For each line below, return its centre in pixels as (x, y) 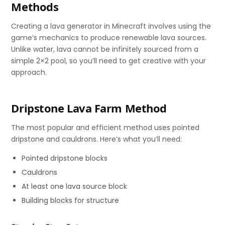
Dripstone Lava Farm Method (89, 108)
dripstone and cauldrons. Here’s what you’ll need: (97, 139)
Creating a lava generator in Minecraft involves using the (111, 26)
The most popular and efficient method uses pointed (105, 128)
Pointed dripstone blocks (65, 158)
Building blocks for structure (71, 201)
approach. (29, 73)
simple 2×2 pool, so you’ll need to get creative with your (109, 61)
